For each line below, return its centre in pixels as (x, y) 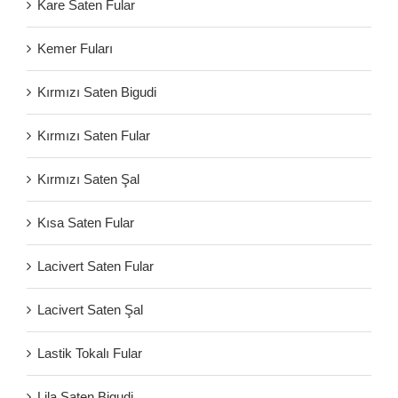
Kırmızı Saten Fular (94, 135)
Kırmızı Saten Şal (88, 179)
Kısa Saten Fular (86, 222)
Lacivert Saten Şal (90, 309)
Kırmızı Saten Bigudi (97, 92)
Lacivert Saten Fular (96, 266)
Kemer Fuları (75, 48)
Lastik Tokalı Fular (90, 353)
